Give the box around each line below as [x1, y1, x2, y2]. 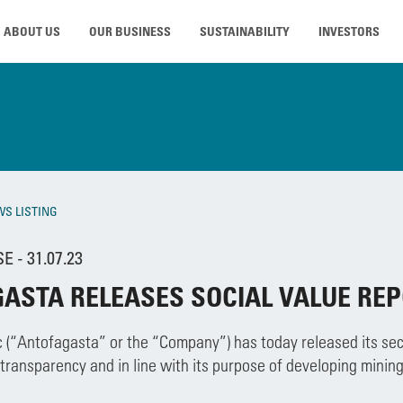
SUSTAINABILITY [200, 23, 290, 39]
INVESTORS [318, 23, 380, 39]
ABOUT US [4, 23, 60, 39]
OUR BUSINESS [89, 23, 171, 39]
